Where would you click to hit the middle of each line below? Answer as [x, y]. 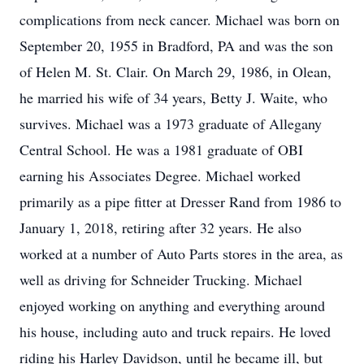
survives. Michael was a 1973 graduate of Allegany [171, 123]
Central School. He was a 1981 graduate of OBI [161, 149]
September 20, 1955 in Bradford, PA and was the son [176, 45]
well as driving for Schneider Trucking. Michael [161, 279]
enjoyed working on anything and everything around [172, 305]
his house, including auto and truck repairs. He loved [175, 331]
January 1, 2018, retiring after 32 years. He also [160, 227]
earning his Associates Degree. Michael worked [160, 175]
